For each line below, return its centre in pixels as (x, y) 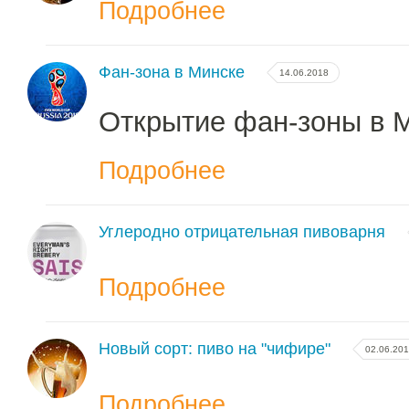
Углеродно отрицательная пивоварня (242, 232)
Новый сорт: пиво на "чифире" (215, 349)
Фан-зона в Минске (172, 72)
